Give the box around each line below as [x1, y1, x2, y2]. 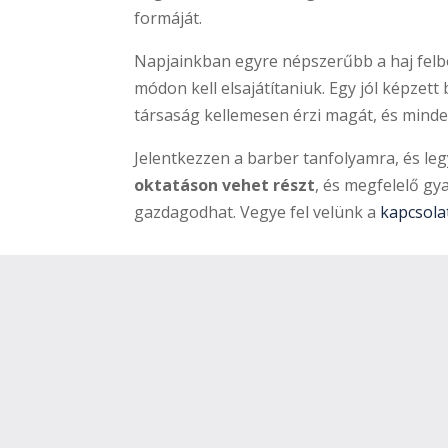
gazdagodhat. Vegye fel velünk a [134, 200, 381, 223]
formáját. [134, 6, 203, 29]
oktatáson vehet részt [134, 173, 316, 196]
